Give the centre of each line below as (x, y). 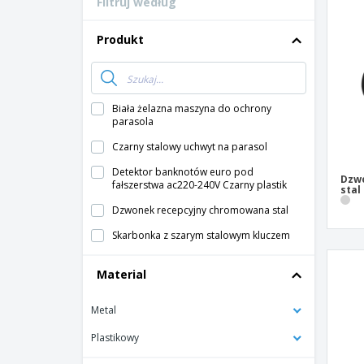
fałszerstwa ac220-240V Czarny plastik (199, 185)
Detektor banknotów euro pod (183, 172)
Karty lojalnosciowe (289, 9)
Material (121, 274)
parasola (133, 121)
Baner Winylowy (281, 82)
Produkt (120, 39)
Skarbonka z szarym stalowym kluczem (201, 235)
